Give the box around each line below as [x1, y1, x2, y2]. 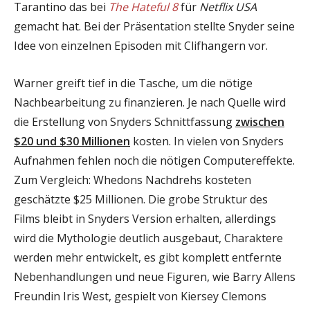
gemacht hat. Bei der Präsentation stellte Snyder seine [14, 18, 295, 34]
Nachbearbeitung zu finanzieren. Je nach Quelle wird [14, 94, 286, 110]
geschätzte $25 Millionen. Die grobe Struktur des [14, 191, 268, 207]
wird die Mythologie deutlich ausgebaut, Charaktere [14, 230, 283, 246]
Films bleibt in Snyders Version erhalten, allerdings [14, 210, 276, 226]
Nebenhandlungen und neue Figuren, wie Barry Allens [14, 268, 295, 284]
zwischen [235, 113, 284, 129]
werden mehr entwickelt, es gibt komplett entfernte [14, 249, 282, 265]
